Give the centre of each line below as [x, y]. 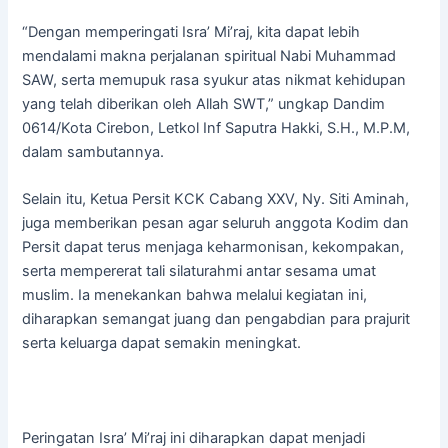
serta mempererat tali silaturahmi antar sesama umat [199, 271]
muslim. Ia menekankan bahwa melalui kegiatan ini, [195, 295]
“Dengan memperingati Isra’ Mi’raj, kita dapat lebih [191, 31]
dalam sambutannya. [93, 151]
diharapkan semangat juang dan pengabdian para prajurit [216, 319]
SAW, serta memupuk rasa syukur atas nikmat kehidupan [214, 79]
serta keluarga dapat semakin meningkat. [162, 343]
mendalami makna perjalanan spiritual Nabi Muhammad [209, 55]
